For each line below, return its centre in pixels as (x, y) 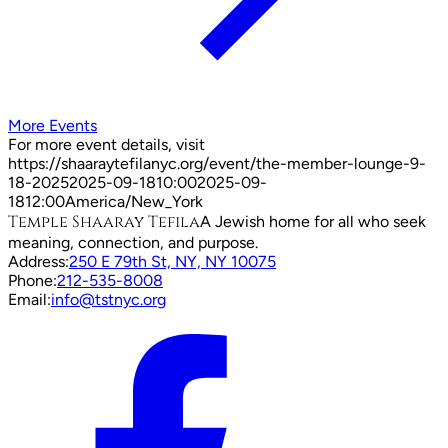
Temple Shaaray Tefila (104, 221)
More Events (52, 125)
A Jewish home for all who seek (313, 221)
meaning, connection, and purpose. (133, 242)
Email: (29, 299)
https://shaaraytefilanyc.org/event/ (132, 163)
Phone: (32, 280)
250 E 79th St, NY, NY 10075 (172, 261)
